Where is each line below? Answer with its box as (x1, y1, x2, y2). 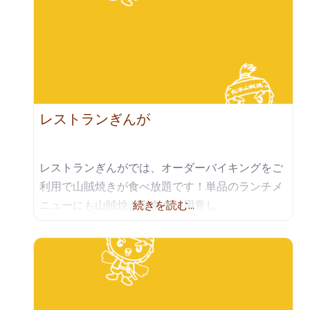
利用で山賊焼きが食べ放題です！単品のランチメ (39, 178, 283, 194)
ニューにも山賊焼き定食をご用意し (39, 197, 217, 213)
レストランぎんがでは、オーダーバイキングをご (39, 159, 283, 176)
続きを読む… (132, 197, 194, 213)
